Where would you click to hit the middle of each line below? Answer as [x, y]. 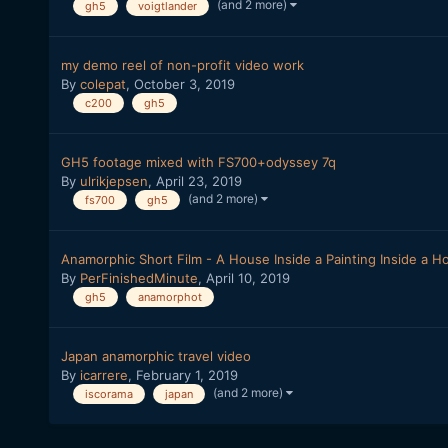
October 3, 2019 [184, 84]
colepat [102, 84]
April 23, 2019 [198, 181]
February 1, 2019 [186, 375]
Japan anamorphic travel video [155, 356]
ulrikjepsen [113, 181]
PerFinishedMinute [138, 278]
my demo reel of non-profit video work [182, 65]
